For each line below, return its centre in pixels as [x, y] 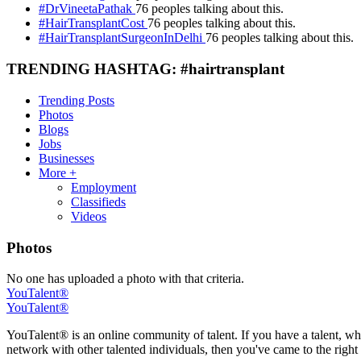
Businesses [66, 158]
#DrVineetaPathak [87, 9]
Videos [89, 216]
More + [58, 172]
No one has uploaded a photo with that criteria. [125, 279]
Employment [104, 187]
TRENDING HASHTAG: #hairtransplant [145, 69]
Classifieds [98, 201]
